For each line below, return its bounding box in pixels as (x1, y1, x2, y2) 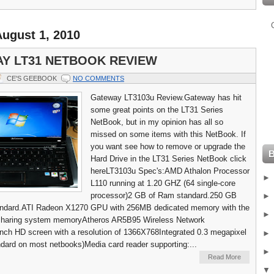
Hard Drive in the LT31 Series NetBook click (91, 154, 246, 164)
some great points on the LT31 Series (91, 105, 223, 115)
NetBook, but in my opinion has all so (91, 117, 223, 127)
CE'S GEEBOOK (7, 75, 57, 83)
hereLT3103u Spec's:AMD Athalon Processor (91, 166, 250, 176)
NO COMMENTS (73, 75, 124, 83)
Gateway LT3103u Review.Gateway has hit (91, 93, 242, 103)
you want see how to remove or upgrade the (91, 142, 245, 152)
